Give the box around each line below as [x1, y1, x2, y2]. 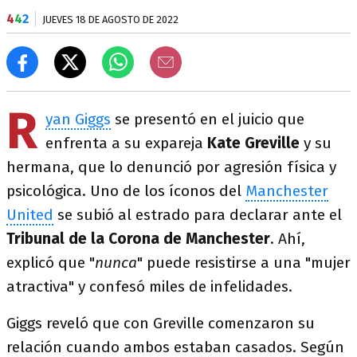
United [6, 206, 53, 224]
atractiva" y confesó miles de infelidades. [6, 277, 296, 296]
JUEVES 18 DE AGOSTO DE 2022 [42, 14, 178, 25]
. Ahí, [270, 229, 305, 248]
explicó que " [6, 253, 95, 272]
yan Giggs [45, 110, 111, 128]
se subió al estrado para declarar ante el [53, 206, 342, 224]
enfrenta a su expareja [45, 134, 207, 152]
